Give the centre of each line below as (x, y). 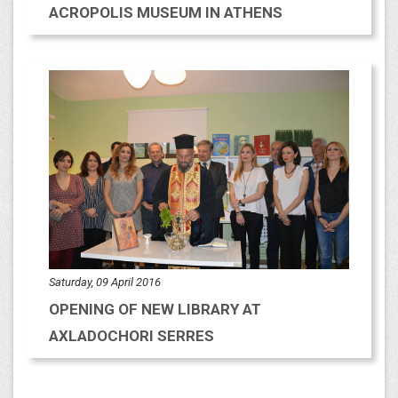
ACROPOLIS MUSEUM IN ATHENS (166, 12)
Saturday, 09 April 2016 (105, 283)
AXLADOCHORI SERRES (131, 336)
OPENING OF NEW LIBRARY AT (155, 310)
